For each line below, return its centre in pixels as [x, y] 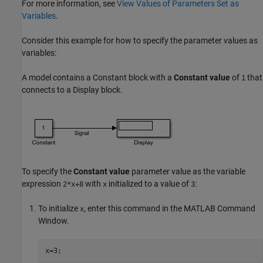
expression [42, 183]
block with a [150, 77]
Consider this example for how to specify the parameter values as [140, 40]
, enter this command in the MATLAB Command [170, 208]
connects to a [47, 90]
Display [86, 90]
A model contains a [57, 77]
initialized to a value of [149, 183]
